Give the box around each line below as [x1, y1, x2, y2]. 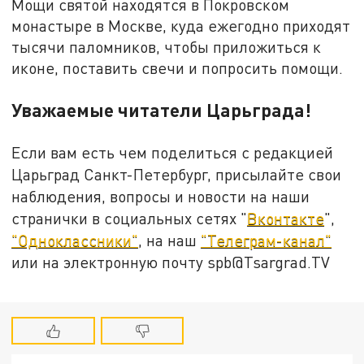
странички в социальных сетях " [11, 208, 248, 227]
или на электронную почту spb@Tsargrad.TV [11, 252, 331, 271]
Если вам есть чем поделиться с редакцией [11, 142, 334, 162]
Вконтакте [247, 208, 325, 227]
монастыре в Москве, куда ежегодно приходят [11, 15, 351, 35]
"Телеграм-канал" [201, 230, 332, 249]
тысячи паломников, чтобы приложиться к [11, 37, 322, 56]
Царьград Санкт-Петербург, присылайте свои [11, 164, 342, 184]
